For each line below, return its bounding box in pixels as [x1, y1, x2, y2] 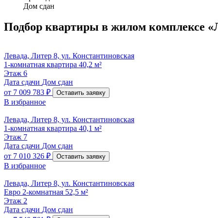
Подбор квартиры [4, 20, 102, 33]
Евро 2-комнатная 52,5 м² [4, 188, 88, 197]
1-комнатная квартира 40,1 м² [4, 124, 102, 133]
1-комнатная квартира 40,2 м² [4, 60, 102, 69]
